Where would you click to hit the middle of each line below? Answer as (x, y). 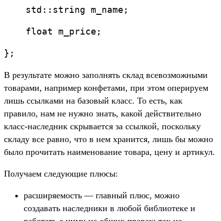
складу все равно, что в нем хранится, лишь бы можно (109, 139)
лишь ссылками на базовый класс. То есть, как (93, 101)
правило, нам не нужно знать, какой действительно (103, 114)
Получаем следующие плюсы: (61, 174)
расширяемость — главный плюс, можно (102, 196)
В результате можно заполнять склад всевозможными (106, 75)
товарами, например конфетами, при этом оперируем (106, 88)
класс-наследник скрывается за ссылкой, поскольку (102, 127)
